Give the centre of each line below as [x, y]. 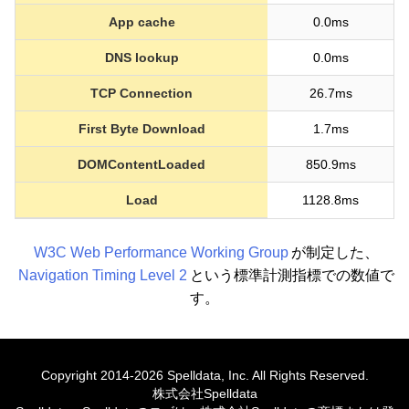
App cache [142, 21]
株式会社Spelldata [204, 394]
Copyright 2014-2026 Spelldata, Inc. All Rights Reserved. [204, 376]
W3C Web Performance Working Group [161, 252]
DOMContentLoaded [142, 164]
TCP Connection [142, 93]
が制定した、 [335, 252]
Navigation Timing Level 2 [102, 275]
